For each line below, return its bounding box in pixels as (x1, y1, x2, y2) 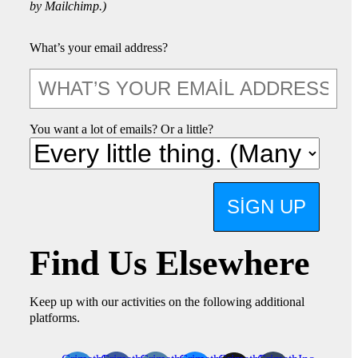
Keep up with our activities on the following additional (30, 294, 305, 308)
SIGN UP (226, 195, 306, 217)
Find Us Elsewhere (30, 243, 311, 283)
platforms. (30, 310, 81, 324)
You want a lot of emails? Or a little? (30, 121, 214, 136)
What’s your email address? (30, 40, 169, 54)
